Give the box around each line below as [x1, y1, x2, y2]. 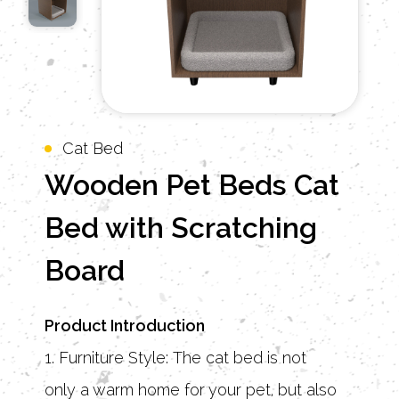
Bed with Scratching [45, 211, 317, 245]
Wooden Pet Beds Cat [45, 168, 339, 202]
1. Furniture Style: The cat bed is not [45, 348, 306, 368]
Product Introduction [45, 316, 205, 336]
